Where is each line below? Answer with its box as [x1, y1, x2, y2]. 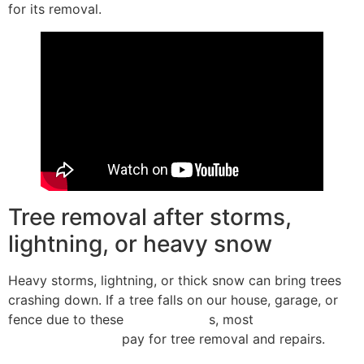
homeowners [258, 310, 336, 327]
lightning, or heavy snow [8, 229, 272, 258]
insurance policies [8, 330, 118, 347]
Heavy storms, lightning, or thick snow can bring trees [8, 271, 341, 288]
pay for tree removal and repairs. [118, 330, 325, 347]
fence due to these [8, 310, 128, 327]
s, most [209, 310, 258, 327]
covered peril [128, 310, 209, 327]
